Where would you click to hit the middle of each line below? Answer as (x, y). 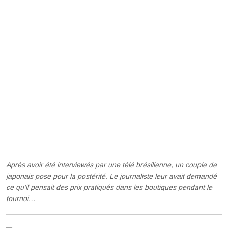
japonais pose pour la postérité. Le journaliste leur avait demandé (112, 176)
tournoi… (21, 198)
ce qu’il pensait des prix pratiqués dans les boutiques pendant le (109, 187)
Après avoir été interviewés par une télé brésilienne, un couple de (112, 165)
